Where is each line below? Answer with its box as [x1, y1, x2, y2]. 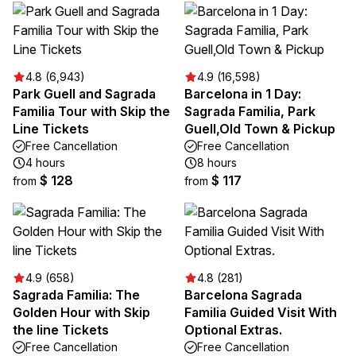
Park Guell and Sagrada [13, 86, 156, 103]
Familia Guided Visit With [184, 304, 337, 321]
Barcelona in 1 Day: [184, 86, 301, 103]
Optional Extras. [184, 322, 282, 339]
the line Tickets [13, 322, 109, 339]
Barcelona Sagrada [184, 287, 302, 304]
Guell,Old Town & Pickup [184, 121, 335, 137]
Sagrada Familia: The [13, 287, 140, 304]
